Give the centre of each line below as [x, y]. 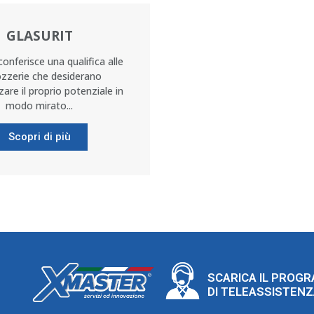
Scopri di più [39, 137]
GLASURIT [39, 36]
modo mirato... [39, 105]
